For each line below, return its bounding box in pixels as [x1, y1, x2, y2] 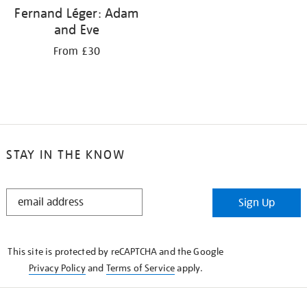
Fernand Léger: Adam [14, 5, 139, 22]
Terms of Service [106, 262, 175, 275]
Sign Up [238, 196, 275, 210]
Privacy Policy [28, 262, 86, 275]
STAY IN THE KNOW [5, 147, 125, 163]
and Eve [53, 21, 100, 38]
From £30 [53, 45, 101, 59]
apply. [175, 262, 204, 275]
